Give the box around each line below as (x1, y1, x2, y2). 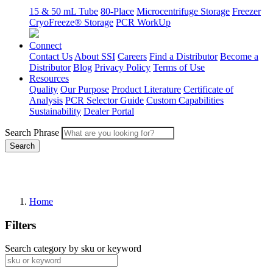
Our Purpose (60, 83, 109, 94)
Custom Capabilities (146, 94, 224, 105)
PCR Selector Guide (65, 94, 144, 105)
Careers (118, 51, 147, 62)
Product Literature (112, 83, 181, 94)
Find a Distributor (149, 51, 218, 62)
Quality (29, 83, 58, 94)
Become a (220, 51, 258, 62)
